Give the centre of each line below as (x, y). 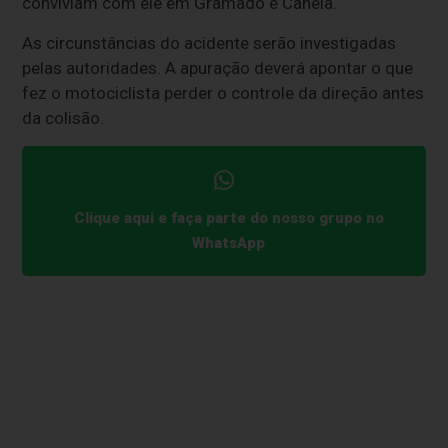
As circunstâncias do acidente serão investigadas (209, 43)
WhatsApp (229, 242)
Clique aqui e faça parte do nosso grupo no (228, 217)
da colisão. (63, 118)
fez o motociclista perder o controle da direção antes (223, 93)
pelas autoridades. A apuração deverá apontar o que (218, 68)
